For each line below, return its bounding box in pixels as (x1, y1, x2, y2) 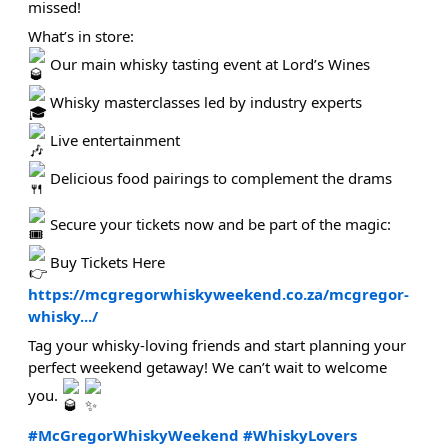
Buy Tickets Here (45, 251, 165, 272)
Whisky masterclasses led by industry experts (45, 92, 362, 113)
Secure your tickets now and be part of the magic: (45, 213, 391, 234)
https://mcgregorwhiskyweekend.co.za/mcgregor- (27, 283, 409, 304)
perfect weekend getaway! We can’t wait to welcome (27, 357, 387, 378)
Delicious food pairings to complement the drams (45, 168, 392, 189)
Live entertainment (45, 130, 180, 151)
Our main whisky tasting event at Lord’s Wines (45, 54, 370, 75)
